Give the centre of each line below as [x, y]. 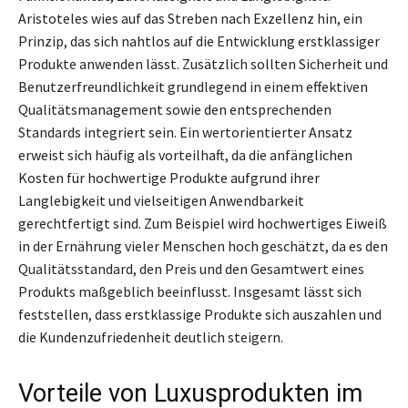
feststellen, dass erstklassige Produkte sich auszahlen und [200, 314]
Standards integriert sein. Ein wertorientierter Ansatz [185, 132]
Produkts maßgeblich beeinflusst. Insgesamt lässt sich [190, 291]
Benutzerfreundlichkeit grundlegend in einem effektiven [193, 86]
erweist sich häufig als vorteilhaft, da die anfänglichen [185, 154]
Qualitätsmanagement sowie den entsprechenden [175, 109]
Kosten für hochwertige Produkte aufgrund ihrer [169, 177]
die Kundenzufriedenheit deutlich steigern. [151, 337]
